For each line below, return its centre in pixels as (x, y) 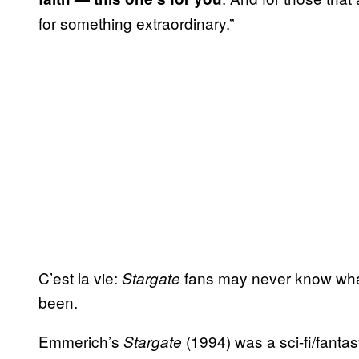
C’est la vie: (80, 278)
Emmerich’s (81, 341)
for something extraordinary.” (136, 23)
